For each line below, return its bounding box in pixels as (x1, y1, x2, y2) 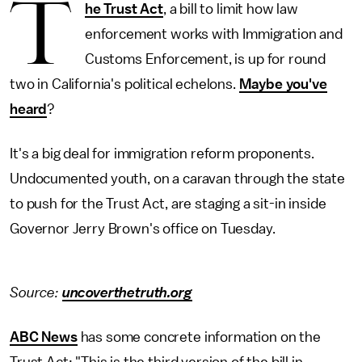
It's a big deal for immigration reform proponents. (10, 146, 314, 161)
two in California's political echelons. (10, 77, 239, 91)
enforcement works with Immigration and (84, 27, 343, 41)
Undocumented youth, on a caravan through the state (10, 171, 345, 186)
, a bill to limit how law (162, 2, 298, 16)
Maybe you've (238, 77, 327, 91)
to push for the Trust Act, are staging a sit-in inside (10, 196, 326, 211)
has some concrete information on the (77, 330, 321, 344)
